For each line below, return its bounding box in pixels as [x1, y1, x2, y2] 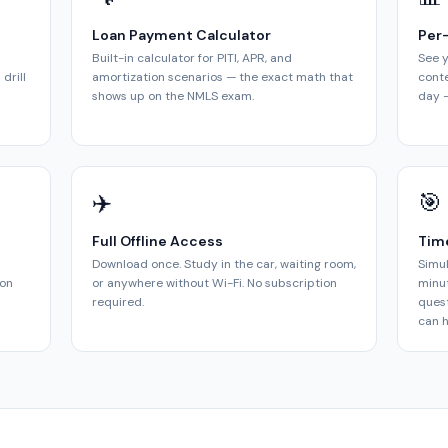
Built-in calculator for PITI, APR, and [91, 50, 292, 66]
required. [91, 294, 144, 310]
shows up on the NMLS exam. [91, 88, 254, 104]
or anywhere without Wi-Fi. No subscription [91, 275, 337, 291]
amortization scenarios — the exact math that [91, 69, 353, 85]
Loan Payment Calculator [91, 26, 271, 44]
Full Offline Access [91, 232, 223, 250]
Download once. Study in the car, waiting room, [91, 256, 356, 272]
